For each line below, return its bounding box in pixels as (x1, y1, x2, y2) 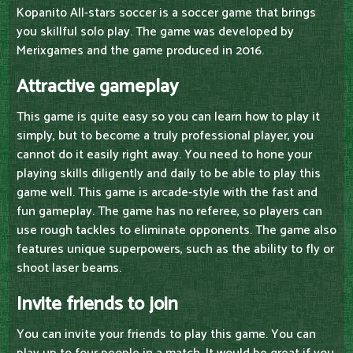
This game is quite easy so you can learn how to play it (17, 106, 320, 128)
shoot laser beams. (17, 258, 121, 280)
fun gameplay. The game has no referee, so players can (17, 201, 322, 223)
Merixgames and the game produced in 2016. (17, 40, 264, 62)
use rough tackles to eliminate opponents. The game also (17, 220, 336, 242)
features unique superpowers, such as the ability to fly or (17, 239, 334, 261)
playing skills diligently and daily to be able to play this (17, 163, 321, 185)
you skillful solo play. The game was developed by (17, 21, 294, 43)
